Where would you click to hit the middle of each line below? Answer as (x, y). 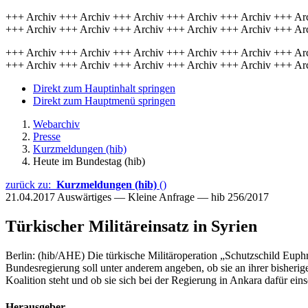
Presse (47, 136)
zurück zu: (31, 185)
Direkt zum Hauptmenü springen (104, 101)
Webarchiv (56, 124)
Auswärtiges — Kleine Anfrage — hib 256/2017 (163, 197)
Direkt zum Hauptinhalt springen (104, 88)
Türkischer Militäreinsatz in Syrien (131, 226)
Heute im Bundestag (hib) (89, 161)
